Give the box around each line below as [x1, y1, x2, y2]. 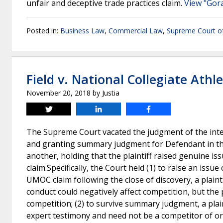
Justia [102, 88, 119, 98]
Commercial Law [109, 26, 163, 35]
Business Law [60, 26, 105, 35]
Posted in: [26, 26, 60, 35]
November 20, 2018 [26, 88, 91, 98]
